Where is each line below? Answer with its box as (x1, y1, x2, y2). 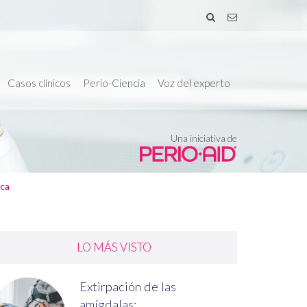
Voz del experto (158, 77, 230, 89)
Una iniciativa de (171, 132, 237, 144)
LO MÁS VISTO (76, 240, 151, 254)
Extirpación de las (79, 279, 176, 294)
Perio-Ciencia (83, 77, 145, 89)
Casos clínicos (8, 77, 71, 89)
